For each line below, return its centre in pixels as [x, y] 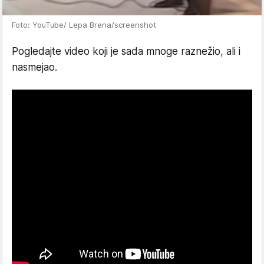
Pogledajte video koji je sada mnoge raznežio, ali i [126, 51]
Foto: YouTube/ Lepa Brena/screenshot [84, 24]
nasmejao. [34, 67]
